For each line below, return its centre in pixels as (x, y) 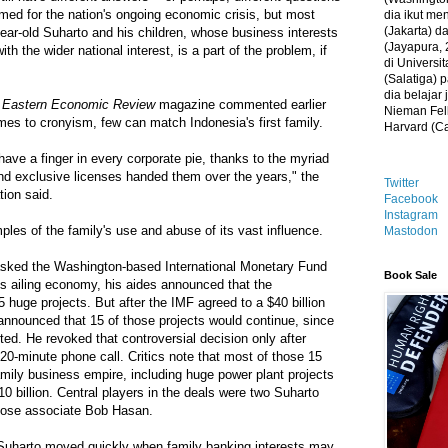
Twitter (401, 183)
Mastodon (411, 231)
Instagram (411, 215)
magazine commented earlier (240, 105)
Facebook (411, 199)
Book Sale (410, 275)
